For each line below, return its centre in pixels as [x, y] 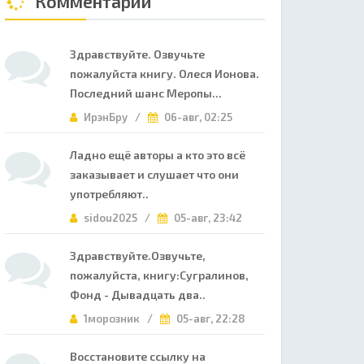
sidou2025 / [119, 218]
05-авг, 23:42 [207, 218]
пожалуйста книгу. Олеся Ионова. [165, 74]
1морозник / [121, 318]
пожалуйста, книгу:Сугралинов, [159, 275]
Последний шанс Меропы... [146, 93]
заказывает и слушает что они [154, 174]
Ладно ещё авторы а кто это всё [158, 155]
